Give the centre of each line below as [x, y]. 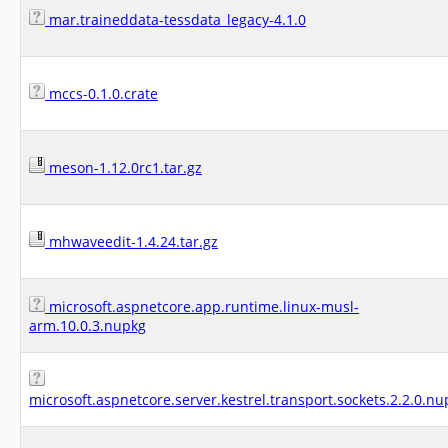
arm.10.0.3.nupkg [87, 325]
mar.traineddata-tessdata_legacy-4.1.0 [175, 19]
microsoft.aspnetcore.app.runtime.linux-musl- [202, 306]
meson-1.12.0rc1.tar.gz [123, 167]
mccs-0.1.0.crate [101, 93]
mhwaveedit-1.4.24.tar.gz [131, 241]
